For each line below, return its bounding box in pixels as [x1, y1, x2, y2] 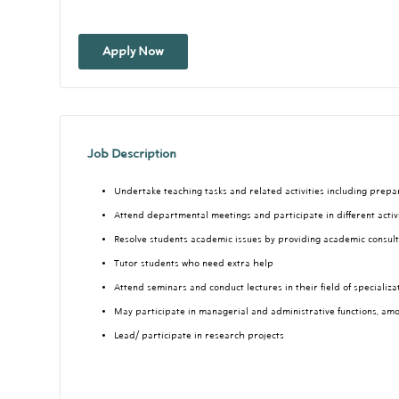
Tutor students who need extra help [114, 258, 273, 270]
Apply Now [102, 45, 164, 59]
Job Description [87, 147, 176, 161]
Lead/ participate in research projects [114, 330, 284, 342]
